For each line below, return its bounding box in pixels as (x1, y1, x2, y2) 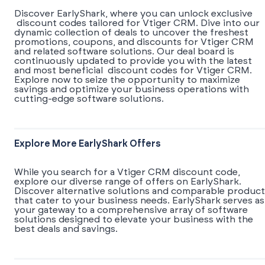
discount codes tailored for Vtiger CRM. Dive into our (14, 18, 260, 28)
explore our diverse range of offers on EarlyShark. (14, 177, 241, 187)
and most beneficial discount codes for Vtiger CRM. (14, 66, 252, 76)
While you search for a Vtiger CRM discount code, (14, 167, 240, 177)
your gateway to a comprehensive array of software (14, 205, 248, 215)
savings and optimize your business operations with (14, 85, 249, 95)
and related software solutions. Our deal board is (14, 47, 234, 57)
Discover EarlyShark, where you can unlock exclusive (14, 9, 253, 19)
